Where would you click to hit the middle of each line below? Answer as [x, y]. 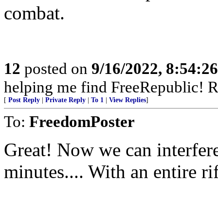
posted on [56, 68]
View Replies [127, 100]
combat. [34, 13]
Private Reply [65, 100]
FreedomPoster [82, 121]
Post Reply [24, 100]
